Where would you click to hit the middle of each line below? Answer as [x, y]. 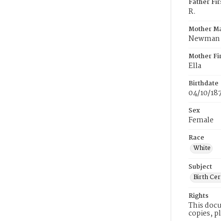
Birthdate [203, 84]
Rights [199, 196]
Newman [204, 39]
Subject [200, 167]
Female [201, 120]
